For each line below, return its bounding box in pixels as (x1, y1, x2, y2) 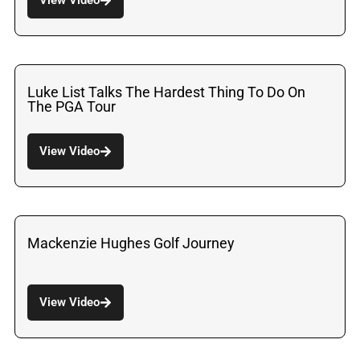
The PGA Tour (27, 97, 116, 115)
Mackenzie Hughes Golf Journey (27, 234, 235, 252)
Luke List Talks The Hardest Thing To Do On (27, 83, 305, 100)
